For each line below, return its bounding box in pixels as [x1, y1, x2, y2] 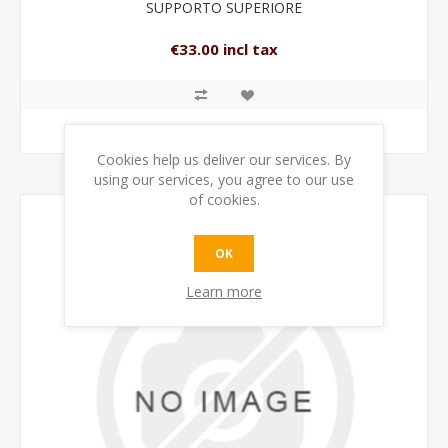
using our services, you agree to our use [94, 169, 354, 189]
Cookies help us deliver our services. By [97, 149, 351, 169]
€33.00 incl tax [170, 39, 278, 60]
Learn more [186, 281, 262, 301]
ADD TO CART [192, 122, 281, 141]
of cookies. [188, 189, 260, 209]
